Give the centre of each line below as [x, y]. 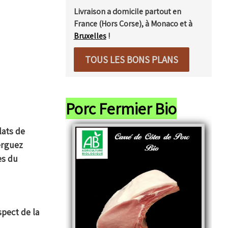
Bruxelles [90, 36]
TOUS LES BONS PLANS [131, 59]
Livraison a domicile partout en [127, 11]
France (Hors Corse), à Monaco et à [133, 23]
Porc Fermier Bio [121, 108]
